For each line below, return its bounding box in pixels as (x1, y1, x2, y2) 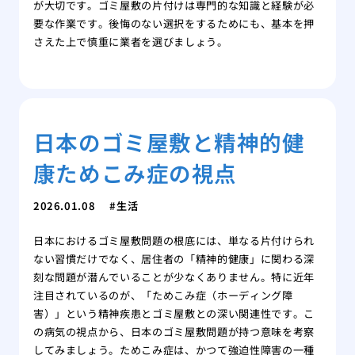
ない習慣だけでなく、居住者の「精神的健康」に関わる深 (32, 251, 315, 267)
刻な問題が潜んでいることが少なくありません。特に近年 (32, 269, 315, 285)
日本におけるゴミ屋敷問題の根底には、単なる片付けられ (32, 233, 315, 249)
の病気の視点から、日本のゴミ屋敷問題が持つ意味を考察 (32, 324, 315, 340)
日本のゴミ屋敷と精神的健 (32, 125, 305, 158)
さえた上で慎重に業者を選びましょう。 (32, 33, 228, 49)
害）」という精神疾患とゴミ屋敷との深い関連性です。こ (32, 306, 315, 322)
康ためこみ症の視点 (32, 156, 237, 189)
